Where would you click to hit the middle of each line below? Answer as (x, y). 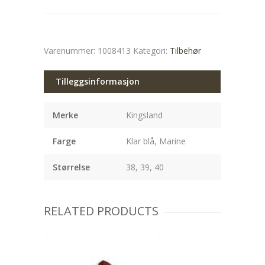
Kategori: (151, 51)
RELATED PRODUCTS (101, 211)
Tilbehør (185, 51)
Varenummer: (71, 51)
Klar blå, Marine (156, 141)
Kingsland (144, 115)
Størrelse (71, 167)
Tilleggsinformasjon (98, 81)
